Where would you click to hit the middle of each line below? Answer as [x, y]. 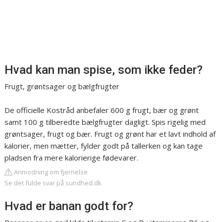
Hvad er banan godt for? [69, 206]
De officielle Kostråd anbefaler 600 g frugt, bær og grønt [102, 110]
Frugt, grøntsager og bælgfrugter [62, 86]
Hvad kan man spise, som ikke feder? [104, 70]
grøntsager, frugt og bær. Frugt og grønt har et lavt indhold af [110, 134]
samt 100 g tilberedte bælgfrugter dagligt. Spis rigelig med [105, 122]
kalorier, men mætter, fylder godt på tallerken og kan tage [104, 146]
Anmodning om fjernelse [50, 172]
